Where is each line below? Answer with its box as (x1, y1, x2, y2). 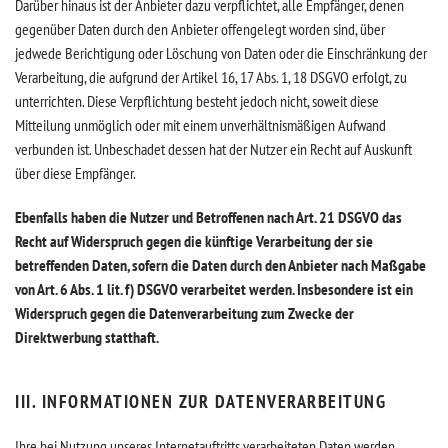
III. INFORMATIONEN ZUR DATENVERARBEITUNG (15, 390, 386, 413)
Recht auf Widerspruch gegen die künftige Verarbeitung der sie (15, 231, 373, 251)
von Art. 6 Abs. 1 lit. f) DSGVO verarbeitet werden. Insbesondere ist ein (15, 279, 413, 299)
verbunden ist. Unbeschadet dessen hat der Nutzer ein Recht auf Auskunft (15, 139, 412, 159)
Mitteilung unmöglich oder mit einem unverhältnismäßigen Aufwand (15, 115, 386, 135)
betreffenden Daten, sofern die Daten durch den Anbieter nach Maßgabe (15, 255, 426, 275)
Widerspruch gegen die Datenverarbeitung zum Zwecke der (15, 303, 354, 323)
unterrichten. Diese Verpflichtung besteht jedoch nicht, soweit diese (15, 91, 379, 111)
